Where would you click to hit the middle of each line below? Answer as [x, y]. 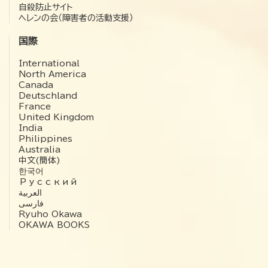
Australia [39, 149]
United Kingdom [56, 117]
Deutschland [48, 95]
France [35, 106]
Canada [36, 85]
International [49, 63]
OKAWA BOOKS [54, 225]
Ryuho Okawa [50, 214]
